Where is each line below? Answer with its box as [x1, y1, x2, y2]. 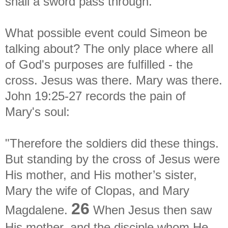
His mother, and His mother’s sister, [5, 167, 197, 182]
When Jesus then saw [90, 203, 212, 217]
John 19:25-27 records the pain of [5, 89, 186, 103]
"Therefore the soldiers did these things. [5, 136, 219, 150]
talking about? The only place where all [5, 41, 213, 55]
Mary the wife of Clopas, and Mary [5, 183, 189, 197]
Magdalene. [5, 203, 71, 217]
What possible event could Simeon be [5, 25, 207, 40]
